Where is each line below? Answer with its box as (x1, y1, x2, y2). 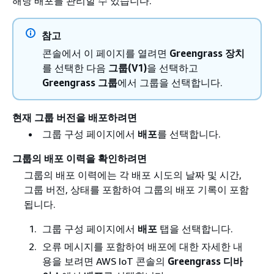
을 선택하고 (147, 62, 198, 75)
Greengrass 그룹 (42, 76, 117, 89)
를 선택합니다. (157, 128, 221, 141)
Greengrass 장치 (169, 47, 245, 60)
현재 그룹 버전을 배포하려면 (12, 111, 137, 124)
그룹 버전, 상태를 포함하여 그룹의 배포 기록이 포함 (23, 183, 249, 196)
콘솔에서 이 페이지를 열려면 (42, 47, 169, 60)
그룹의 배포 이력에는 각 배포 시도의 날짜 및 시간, (23, 169, 242, 182)
